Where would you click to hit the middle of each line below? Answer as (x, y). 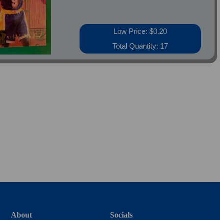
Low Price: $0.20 (140, 31)
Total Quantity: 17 (140, 46)
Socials (121, 215)
